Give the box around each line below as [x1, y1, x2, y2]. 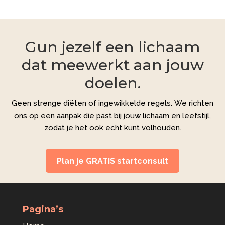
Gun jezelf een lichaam [25, 37, 200, 56]
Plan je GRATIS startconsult [57, 156, 168, 166]
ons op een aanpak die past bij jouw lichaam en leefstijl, [14, 110, 211, 120]
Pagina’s [22, 204, 63, 215]
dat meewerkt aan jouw [21, 55, 204, 74]
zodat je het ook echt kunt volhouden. [44, 123, 181, 132]
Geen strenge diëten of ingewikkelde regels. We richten [12, 98, 213, 108]
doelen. [84, 73, 141, 92]
